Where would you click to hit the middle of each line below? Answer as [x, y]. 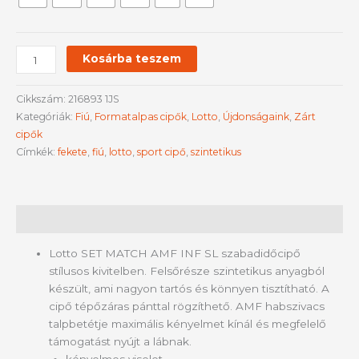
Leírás [34, 219]
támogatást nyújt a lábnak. [121, 342]
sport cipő [161, 152]
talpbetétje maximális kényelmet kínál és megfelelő [188, 324]
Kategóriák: [46, 117]
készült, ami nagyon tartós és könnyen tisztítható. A [190, 289]
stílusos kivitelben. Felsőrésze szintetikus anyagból [187, 271]
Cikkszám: [42, 99]
